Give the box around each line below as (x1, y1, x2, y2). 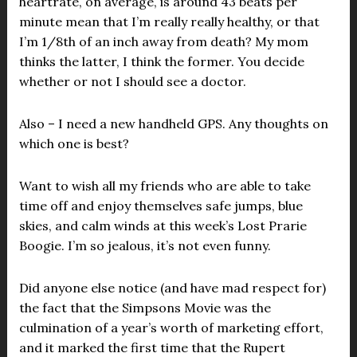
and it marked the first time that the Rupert (18, 339, 285, 355)
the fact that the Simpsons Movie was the (18, 300, 271, 316)
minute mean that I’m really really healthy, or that (18, 14, 320, 29)
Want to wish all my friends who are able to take (18, 178, 311, 194)
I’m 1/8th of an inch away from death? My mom (18, 33, 308, 49)
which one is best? (18, 135, 129, 151)
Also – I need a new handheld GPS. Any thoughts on (18, 116, 328, 131)
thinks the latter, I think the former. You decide (18, 53, 304, 69)
